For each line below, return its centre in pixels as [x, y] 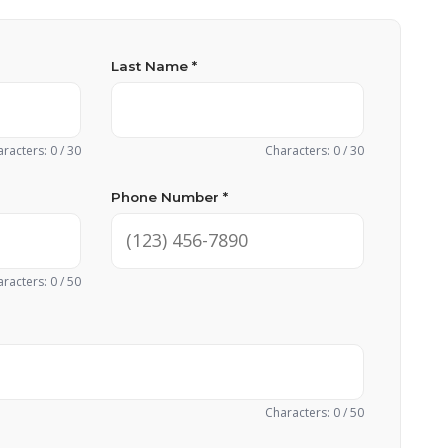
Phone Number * [169, 196]
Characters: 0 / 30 [314, 150]
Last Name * [154, 65]
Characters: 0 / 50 [314, 412]
